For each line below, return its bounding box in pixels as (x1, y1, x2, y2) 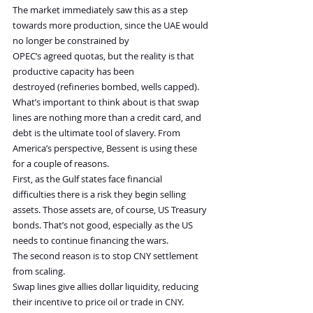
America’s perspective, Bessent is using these (13, 142, 199, 155)
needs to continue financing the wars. (13, 234, 168, 247)
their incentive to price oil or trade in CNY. (13, 296, 184, 309)
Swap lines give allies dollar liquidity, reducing (13, 280, 201, 293)
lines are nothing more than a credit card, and (13, 111, 203, 124)
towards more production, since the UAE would (13, 19, 210, 32)
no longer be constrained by (13, 34, 131, 48)
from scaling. (13, 265, 65, 278)
